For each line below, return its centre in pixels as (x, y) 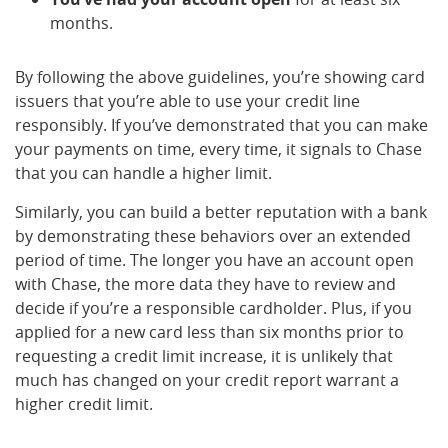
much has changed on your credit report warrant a (207, 380)
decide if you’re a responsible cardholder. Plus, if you (213, 308)
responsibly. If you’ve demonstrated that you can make (221, 125)
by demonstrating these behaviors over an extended (213, 236)
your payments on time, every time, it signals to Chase (218, 149)
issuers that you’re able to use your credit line (187, 101)
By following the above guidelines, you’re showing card (220, 77)
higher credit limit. (84, 404)
